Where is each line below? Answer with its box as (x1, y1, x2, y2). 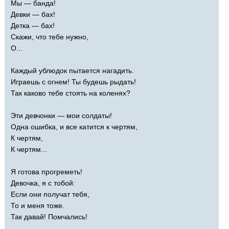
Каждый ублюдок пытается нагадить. (11, 66, 134, 75)
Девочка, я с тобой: (11, 178, 75, 187)
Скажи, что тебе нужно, (11, 32, 88, 41)
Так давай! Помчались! (11, 212, 87, 221)
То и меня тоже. (11, 201, 64, 210)
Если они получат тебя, (11, 190, 89, 198)
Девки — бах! (11, 10, 55, 18)
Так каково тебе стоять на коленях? (11, 88, 130, 97)
